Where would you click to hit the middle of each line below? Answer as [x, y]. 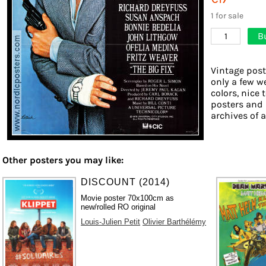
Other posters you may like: [63, 160]
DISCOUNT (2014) [126, 182]
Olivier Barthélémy [175, 221]
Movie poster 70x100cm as [128, 198]
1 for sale [227, 15]
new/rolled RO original [118, 207]
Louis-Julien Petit [111, 221]
